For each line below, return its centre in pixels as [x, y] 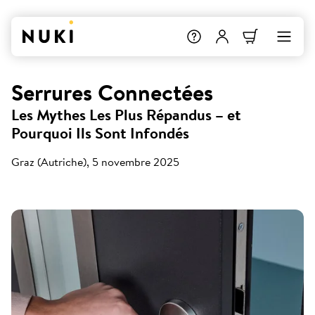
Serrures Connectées [112, 92]
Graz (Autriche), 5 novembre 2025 [95, 162]
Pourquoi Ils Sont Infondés [100, 133]
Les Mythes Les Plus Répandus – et [126, 115]
